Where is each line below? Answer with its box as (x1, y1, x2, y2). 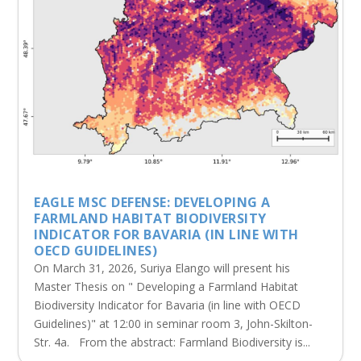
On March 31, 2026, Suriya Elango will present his (34, 260, 291, 276)
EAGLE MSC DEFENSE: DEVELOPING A (34, 193, 271, 212)
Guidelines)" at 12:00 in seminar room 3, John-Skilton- (34, 316, 313, 332)
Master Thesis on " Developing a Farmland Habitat (34, 279, 299, 295)
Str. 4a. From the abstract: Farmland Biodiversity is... (34, 334, 311, 351)
